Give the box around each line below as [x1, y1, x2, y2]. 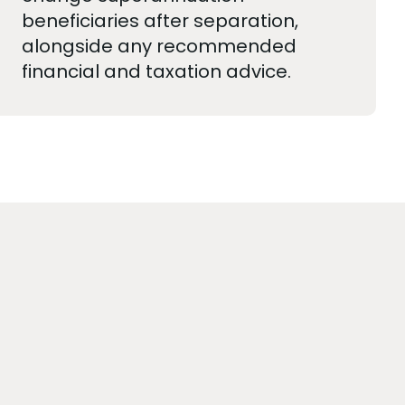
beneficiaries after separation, [22, 7, 299, 33]
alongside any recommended [22, 33, 297, 59]
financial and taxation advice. [22, 58, 292, 84]
